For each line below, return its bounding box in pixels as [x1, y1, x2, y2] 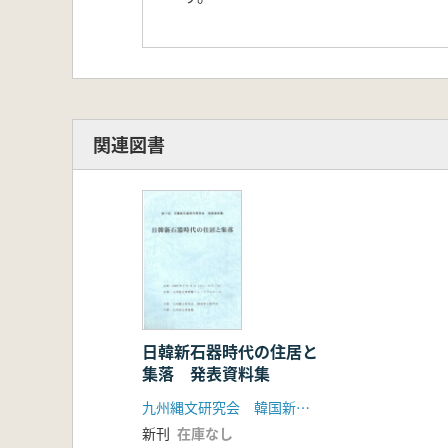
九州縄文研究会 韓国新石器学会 [296, 397, 310, 418]
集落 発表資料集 [142, 361, 270, 386]
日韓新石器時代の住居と [142, 339, 318, 364]
